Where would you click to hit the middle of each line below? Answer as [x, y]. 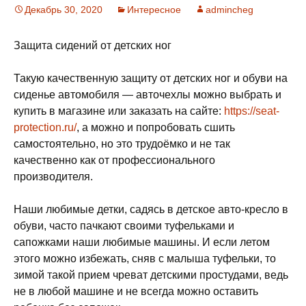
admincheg [229, 10]
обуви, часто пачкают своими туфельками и [124, 226]
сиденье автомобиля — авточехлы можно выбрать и [148, 95]
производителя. [53, 177]
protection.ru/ [45, 127]
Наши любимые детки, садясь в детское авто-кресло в [151, 209]
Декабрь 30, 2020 [64, 10]
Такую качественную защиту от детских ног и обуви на [151, 78]
